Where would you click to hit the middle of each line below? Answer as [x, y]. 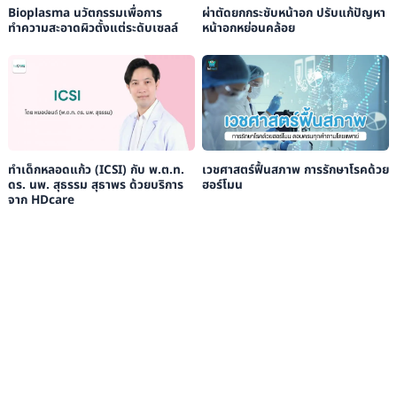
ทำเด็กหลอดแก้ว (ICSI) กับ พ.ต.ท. [96, 170]
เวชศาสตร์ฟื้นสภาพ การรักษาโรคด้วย [295, 170]
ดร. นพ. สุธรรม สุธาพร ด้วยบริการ [95, 185]
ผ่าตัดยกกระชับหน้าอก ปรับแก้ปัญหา [293, 13]
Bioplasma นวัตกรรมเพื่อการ [85, 13]
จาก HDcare [41, 200]
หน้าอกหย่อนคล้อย [248, 28]
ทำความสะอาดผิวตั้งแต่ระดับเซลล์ [93, 28]
